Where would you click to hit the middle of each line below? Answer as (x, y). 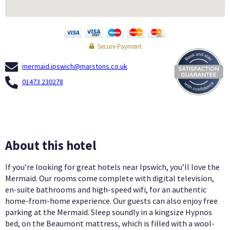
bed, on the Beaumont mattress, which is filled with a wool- (110, 224)
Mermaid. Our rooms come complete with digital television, (110, 178)
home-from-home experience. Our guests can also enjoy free (111, 201)
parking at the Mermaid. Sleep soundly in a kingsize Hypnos (109, 212)
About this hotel (51, 146)
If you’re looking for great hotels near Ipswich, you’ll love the (112, 167)
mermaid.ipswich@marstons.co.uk (75, 66)
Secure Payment (119, 47)
